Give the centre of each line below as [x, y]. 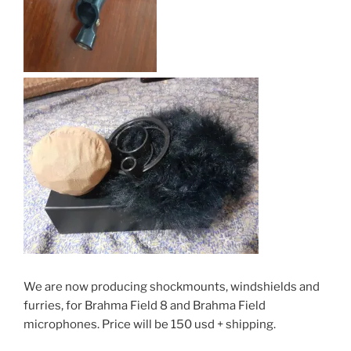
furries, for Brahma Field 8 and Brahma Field [145, 305]
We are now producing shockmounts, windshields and [172, 286]
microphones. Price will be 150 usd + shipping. [150, 324]
